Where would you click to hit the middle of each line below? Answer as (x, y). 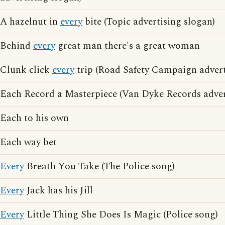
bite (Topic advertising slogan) (149, 22)
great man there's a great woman (128, 46)
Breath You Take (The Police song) (99, 166)
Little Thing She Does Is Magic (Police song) (121, 215)
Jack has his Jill (59, 191)
